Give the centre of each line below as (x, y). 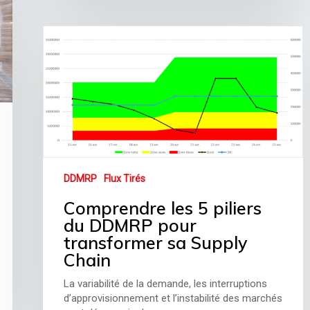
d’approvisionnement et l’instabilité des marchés (173, 299)
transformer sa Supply (156, 243)
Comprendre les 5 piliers (163, 208)
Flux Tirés (125, 179)
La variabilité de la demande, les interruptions (166, 284)
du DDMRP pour (130, 226)
